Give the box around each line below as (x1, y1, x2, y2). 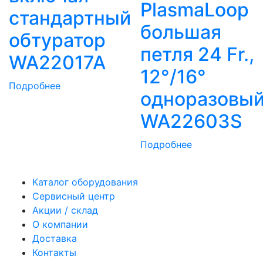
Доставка (32, 232, 77, 244)
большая (140, 20, 221, 43)
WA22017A (9, 50, 106, 74)
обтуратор (9, 28, 106, 52)
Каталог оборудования (32, 176, 138, 188)
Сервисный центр (32, 190, 115, 202)
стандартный (9, 6, 131, 29)
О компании (32, 218, 88, 230)
